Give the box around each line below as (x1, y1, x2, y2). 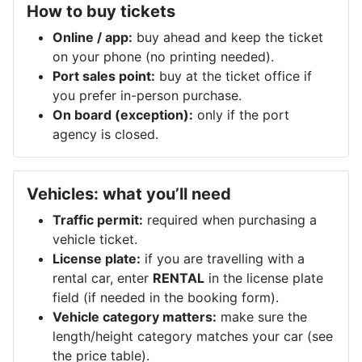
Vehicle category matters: (53, 308, 217, 325)
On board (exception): (53, 106, 193, 123)
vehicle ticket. (53, 230, 137, 247)
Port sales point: (53, 67, 155, 84)
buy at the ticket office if (155, 67, 312, 84)
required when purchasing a (143, 211, 317, 228)
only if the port (193, 106, 289, 123)
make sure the (217, 308, 307, 325)
